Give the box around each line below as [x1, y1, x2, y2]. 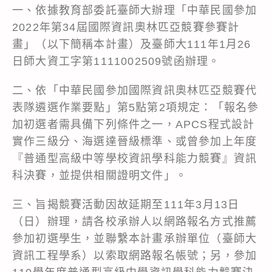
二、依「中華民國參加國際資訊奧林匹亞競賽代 [12, 84, 257, 97]
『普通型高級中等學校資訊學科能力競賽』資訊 [12, 152, 257, 165]
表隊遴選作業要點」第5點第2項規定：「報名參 [12, 101, 259, 114]
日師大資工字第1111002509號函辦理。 [12, 55, 220, 67]
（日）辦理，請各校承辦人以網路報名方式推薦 [12, 215, 257, 228]
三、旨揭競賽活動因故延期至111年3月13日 [12, 198, 240, 211]
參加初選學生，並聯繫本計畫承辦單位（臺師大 [12, 232, 257, 245]
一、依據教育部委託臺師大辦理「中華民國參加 [12, 4, 257, 16]
